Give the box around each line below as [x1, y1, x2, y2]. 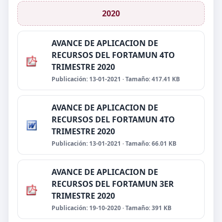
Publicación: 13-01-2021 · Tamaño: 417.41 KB [52, 75, 180, 83]
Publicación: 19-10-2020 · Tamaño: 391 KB [52, 204, 171, 212]
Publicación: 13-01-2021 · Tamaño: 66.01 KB [52, 139, 176, 148]
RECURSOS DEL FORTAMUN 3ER [52, 178, 174, 189]
